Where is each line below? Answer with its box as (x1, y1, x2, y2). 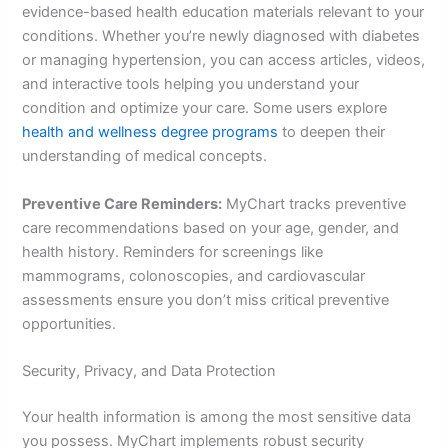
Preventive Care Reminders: (22, 194, 223, 213)
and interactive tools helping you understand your (22, 75, 360, 94)
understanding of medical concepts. (22, 147, 268, 166)
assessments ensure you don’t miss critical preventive (22, 290, 390, 309)
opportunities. (22, 314, 117, 333)
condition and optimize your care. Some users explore (22, 99, 388, 118)
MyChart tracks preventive (222, 194, 407, 213)
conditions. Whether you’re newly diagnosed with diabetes (22, 27, 421, 46)
